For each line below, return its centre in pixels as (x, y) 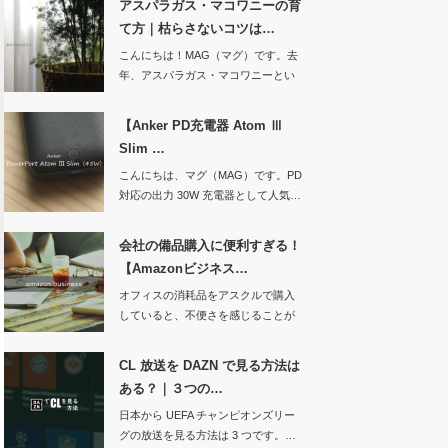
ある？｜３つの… (170, 388)
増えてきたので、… (168, 335)
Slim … (141, 148)
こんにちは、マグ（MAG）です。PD (210, 175)
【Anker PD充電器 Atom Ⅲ (200, 125)
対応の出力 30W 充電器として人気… (209, 195)
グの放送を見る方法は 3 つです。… (207, 435)
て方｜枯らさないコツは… (196, 28)
